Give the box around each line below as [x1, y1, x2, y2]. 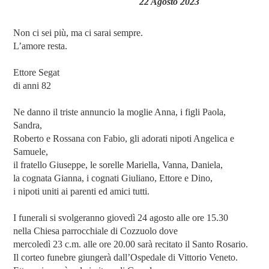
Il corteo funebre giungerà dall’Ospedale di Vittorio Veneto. [13, 252, 238, 262]
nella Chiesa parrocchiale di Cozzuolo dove [13, 225, 178, 236]
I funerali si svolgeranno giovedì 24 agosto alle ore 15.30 [13, 212, 229, 223]
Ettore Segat [13, 67, 60, 77]
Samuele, [13, 146, 49, 157]
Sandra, [13, 119, 43, 130]
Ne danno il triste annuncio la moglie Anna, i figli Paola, [13, 106, 226, 117]
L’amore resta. [13, 40, 68, 51]
